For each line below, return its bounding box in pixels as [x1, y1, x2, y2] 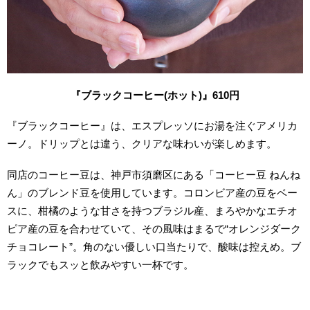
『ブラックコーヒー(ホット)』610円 [71, 89, 239, 101]
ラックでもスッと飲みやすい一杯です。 [7, 259, 194, 271]
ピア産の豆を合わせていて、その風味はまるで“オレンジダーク [7, 223, 302, 235]
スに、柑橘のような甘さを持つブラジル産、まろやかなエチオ [7, 205, 298, 217]
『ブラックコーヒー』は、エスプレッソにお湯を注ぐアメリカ [7, 120, 298, 132]
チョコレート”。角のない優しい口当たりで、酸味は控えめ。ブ [7, 241, 302, 253]
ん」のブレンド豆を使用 [7, 187, 122, 199]
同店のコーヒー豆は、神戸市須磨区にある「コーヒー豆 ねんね [7, 169, 301, 181]
